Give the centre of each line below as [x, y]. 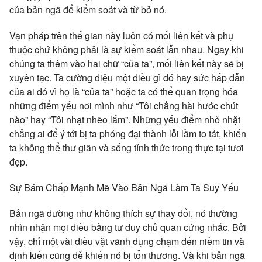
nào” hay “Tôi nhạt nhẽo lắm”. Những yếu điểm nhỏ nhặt [125, 119]
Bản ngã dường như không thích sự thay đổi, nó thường [123, 213]
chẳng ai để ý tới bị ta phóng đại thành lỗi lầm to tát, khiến [128, 133]
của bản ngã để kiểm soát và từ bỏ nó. [88, 9]
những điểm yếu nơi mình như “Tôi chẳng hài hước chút [124, 105]
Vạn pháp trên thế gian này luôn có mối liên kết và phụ [121, 35]
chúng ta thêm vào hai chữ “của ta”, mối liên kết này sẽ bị [127, 63]
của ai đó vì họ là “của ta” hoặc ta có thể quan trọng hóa [124, 91]
